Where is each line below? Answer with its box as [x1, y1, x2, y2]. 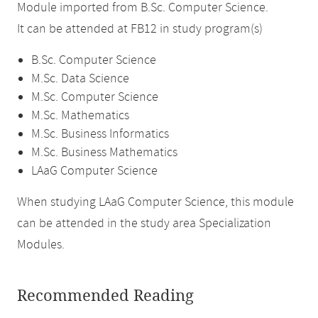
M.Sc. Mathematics [31, 107, 129, 124]
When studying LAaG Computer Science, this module [17, 194, 294, 211]
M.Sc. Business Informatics [31, 126, 169, 143]
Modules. [17, 236, 65, 253]
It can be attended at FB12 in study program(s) [17, 21, 263, 38]
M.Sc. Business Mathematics [31, 144, 177, 161]
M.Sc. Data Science [31, 70, 129, 87]
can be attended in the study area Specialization [17, 215, 271, 232]
